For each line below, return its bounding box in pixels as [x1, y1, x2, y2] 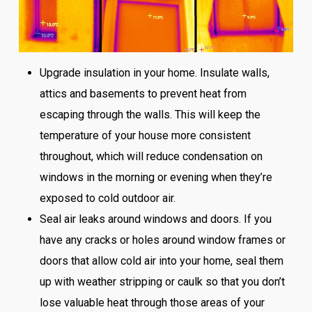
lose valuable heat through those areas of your [39, 296, 265, 310]
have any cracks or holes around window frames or [39, 233, 286, 247]
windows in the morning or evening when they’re [39, 171, 272, 185]
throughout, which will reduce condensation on [39, 150, 263, 164]
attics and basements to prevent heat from [39, 87, 247, 101]
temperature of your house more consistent [39, 129, 251, 143]
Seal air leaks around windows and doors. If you [39, 212, 272, 226]
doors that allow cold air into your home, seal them [39, 254, 283, 268]
